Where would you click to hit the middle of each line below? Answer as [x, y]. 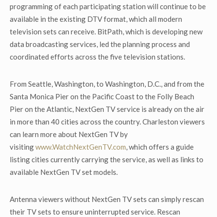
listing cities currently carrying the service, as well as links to [107, 159]
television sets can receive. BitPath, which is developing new [106, 31]
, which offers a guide [160, 147]
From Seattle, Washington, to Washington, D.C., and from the [107, 84]
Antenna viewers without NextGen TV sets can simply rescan [107, 199]
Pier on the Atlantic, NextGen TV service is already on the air [107, 109]
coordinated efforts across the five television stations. [97, 57]
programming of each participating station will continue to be [108, 6]
